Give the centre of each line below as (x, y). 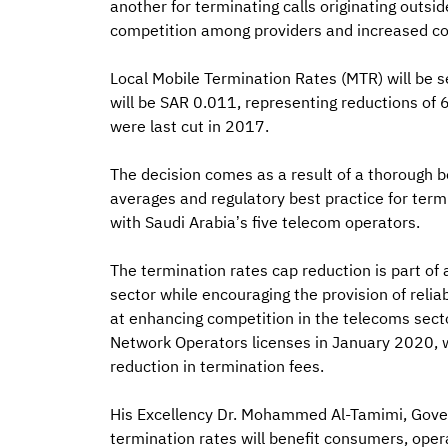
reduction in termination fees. (216, 366)
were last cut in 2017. (189, 126)
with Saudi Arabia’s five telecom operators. (264, 222)
